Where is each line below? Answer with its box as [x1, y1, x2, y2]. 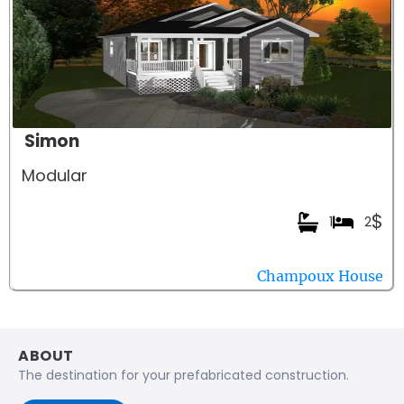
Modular [22, 164, 87, 188]
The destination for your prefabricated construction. [18, 366, 349, 385]
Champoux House [257, 267, 383, 286]
